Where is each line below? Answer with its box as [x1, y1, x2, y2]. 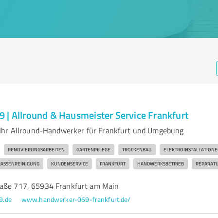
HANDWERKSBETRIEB [137, 160, 184, 167]
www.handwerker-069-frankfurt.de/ [21, 195, 131, 204]
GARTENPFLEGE [76, 146, 110, 153]
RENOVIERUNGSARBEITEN [7, 146, 65, 153]
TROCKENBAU [122, 146, 152, 153]
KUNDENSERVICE [51, 160, 88, 167]
